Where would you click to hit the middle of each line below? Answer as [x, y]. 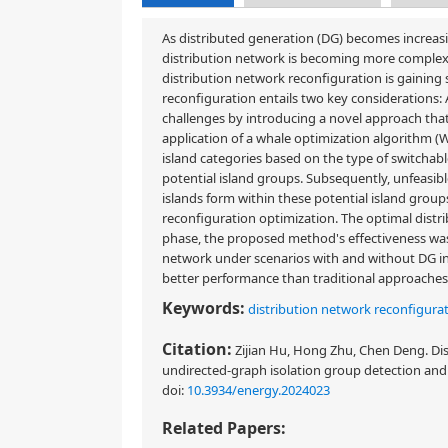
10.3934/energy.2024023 [258, 390]
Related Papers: [224, 428]
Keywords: [203, 308]
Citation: [197, 349]
